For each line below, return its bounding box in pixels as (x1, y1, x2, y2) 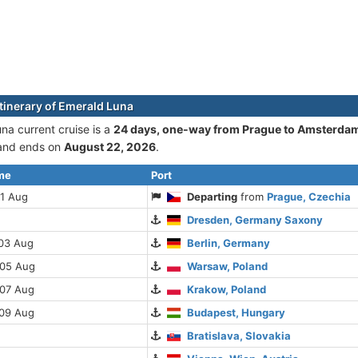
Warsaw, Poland (187, 260, 268, 272)
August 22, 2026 (64, 140, 156, 153)
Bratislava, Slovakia (187, 329, 292, 342)
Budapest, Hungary (187, 306, 286, 319)
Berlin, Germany (187, 237, 271, 249)
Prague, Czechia (267, 190, 352, 203)
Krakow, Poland (187, 283, 267, 296)
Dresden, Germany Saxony (187, 213, 324, 226)
